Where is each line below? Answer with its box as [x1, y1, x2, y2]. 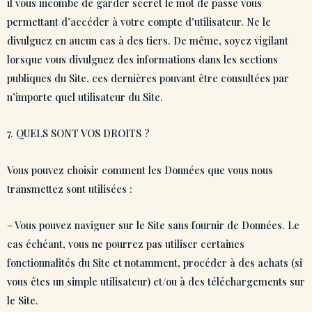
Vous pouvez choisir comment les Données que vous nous [7, 162, 273, 177]
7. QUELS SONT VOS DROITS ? [7, 126, 150, 141]
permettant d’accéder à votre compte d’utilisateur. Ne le [7, 14, 271, 29]
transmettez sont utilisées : [7, 181, 132, 196]
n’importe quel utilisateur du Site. [7, 89, 163, 104]
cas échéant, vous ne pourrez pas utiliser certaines [7, 237, 244, 251]
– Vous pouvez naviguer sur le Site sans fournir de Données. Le [7, 218, 299, 233]
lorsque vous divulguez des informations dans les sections [7, 52, 278, 66]
